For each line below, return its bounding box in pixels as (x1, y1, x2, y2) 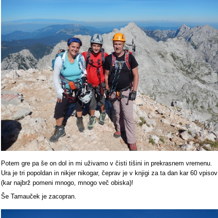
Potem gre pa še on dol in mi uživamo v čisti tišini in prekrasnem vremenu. (1, 159, 212, 167)
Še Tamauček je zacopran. (1, 192, 76, 200)
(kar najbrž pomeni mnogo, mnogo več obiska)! (1, 179, 133, 186)
